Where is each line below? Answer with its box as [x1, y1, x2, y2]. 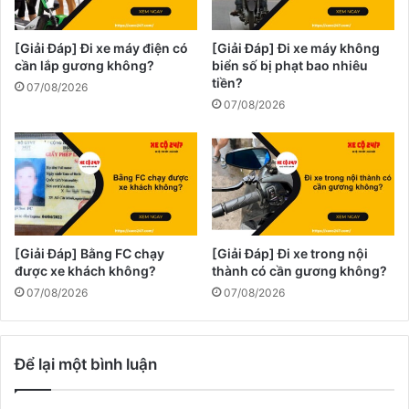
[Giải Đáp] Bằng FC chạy [15, 246, 164, 262]
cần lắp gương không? [15, 58, 154, 74]
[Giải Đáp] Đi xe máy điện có [15, 40, 188, 57]
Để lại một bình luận [15, 355, 157, 374]
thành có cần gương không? [212, 263, 387, 279]
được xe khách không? [15, 263, 156, 279]
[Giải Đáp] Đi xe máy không [212, 40, 380, 57]
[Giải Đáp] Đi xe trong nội [212, 246, 368, 262]
